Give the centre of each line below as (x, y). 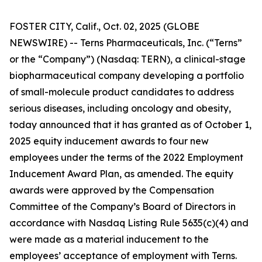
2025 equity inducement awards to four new (109, 141)
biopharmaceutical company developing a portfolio (127, 75)
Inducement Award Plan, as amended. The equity (121, 174)
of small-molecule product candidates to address (122, 92)
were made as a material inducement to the (109, 239)
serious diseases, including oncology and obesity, (120, 108)
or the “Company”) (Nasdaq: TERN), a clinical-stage (127, 59)
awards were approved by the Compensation (112, 190)
